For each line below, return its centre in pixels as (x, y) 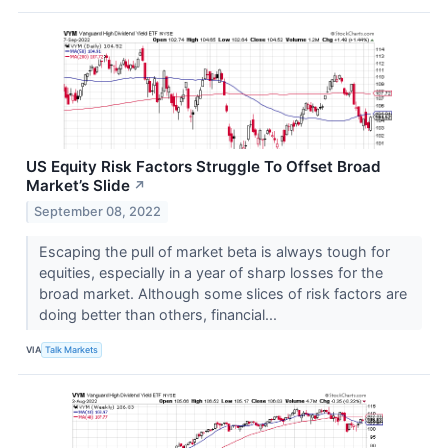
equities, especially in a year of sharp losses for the (210, 272)
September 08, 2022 (98, 211)
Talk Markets (72, 350)
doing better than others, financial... (159, 314)
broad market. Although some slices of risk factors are (222, 293)
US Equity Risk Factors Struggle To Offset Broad (203, 166)
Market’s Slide (78, 185)
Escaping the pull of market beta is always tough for (214, 251)
